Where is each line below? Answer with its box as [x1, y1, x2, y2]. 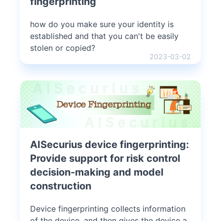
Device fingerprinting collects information [30, 203, 185, 214]
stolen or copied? [30, 42, 95, 53]
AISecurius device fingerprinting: [30, 138, 189, 150]
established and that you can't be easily [30, 31, 179, 41]
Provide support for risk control [30, 152, 180, 164]
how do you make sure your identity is [30, 19, 174, 29]
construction [30, 180, 91, 192]
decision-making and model [30, 166, 163, 178]
